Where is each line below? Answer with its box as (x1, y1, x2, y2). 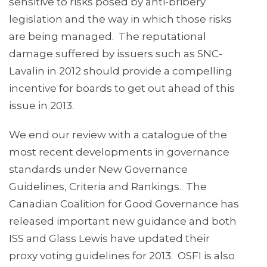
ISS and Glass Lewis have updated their (9, 232, 210, 245)
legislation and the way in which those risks (9, 13, 232, 26)
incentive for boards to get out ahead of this (9, 82, 235, 95)
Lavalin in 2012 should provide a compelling (9, 65, 232, 77)
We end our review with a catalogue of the (9, 129, 227, 141)
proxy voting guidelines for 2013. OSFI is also (9, 250, 235, 262)
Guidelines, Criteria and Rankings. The (9, 181, 207, 193)
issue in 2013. (9, 100, 74, 112)
